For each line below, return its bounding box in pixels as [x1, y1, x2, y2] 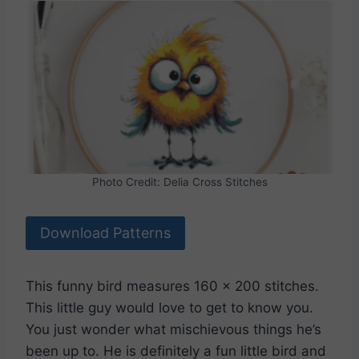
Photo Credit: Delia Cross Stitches [91, 175, 268, 188]
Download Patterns [40, 224, 171, 242]
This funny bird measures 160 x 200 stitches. [26, 278, 319, 295]
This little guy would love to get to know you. [26, 300, 313, 317]
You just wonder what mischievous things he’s [26, 321, 321, 338]
